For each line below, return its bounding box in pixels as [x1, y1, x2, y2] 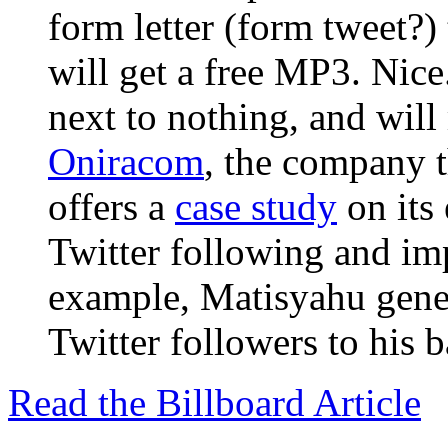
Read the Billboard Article [8, 381, 421, 425]
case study [175, 185, 337, 229]
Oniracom [48, 140, 204, 184]
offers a [48, 185, 175, 229]
